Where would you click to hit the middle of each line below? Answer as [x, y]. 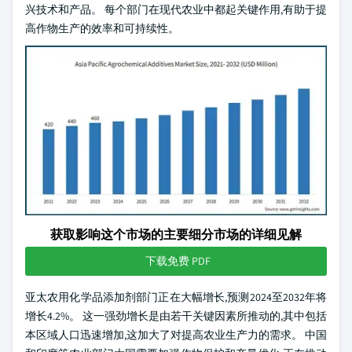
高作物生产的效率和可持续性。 [102, 28]
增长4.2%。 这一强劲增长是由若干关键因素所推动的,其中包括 [176, 316]
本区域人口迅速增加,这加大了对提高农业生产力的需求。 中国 [176, 335]
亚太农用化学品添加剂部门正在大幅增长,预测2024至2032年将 [176, 297]
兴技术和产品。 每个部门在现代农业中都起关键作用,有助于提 [176, 9]
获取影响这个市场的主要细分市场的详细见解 [176, 235]
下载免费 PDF [178, 261]
